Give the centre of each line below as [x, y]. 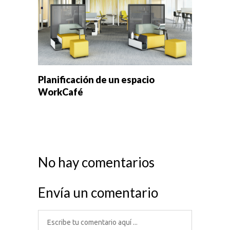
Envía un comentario [98, 193]
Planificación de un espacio [96, 80]
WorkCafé [61, 92]
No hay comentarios [96, 162]
